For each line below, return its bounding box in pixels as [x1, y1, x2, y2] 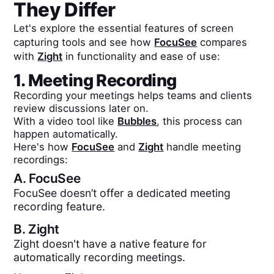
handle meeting [163, 140, 242, 153]
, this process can [157, 114, 243, 127]
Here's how [13, 140, 72, 153]
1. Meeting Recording [13, 70, 177, 91]
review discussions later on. [13, 102, 149, 114]
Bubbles [117, 114, 157, 127]
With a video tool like [13, 114, 118, 127]
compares [197, 36, 248, 49]
